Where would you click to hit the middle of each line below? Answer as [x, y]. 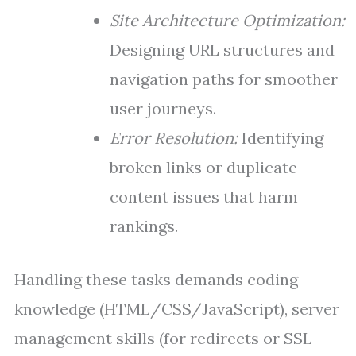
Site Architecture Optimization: [227, 20]
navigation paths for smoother [224, 79]
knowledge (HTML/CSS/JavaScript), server [177, 309]
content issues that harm [204, 197]
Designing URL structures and [222, 50]
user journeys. [163, 108]
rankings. [144, 226]
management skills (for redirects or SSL [163, 338]
